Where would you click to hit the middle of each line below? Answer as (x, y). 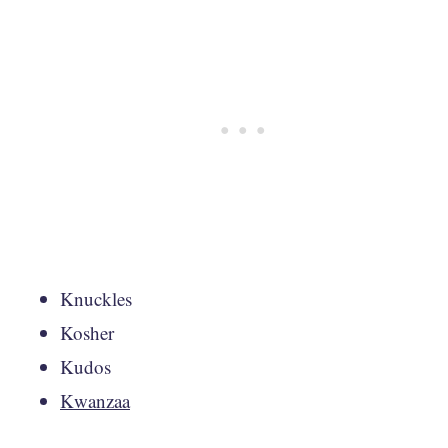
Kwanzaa (95, 400)
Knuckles (96, 298)
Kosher (87, 332)
